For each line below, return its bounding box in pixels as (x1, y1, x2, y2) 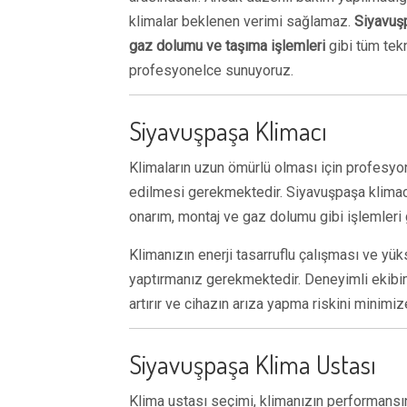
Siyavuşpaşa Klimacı (129, 114, 327, 147)
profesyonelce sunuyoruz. (129, 62, 293, 79)
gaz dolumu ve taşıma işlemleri (129, 37, 325, 55)
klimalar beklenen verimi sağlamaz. (129, 13, 354, 30)
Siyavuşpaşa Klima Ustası (129, 347, 376, 381)
